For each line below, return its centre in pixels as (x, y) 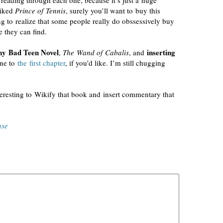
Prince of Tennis (40, 10)
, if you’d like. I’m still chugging (115, 63)
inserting (161, 52)
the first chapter (41, 63)
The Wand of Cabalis (96, 52)
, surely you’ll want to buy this (113, 10)
